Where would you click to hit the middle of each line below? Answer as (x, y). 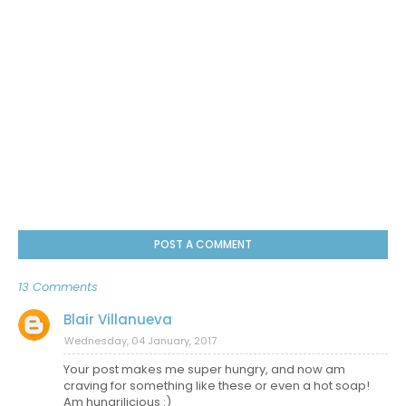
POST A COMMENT (203, 244)
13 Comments (58, 287)
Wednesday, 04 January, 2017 (140, 341)
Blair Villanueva (118, 319)
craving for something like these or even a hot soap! (217, 386)
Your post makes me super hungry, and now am (204, 369)
